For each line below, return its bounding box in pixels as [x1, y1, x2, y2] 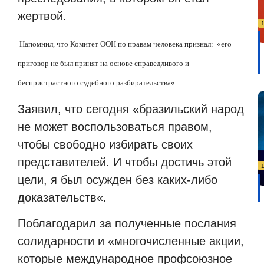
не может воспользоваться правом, [18, 120, 212, 133]
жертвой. [18, 9, 67, 23]
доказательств [18, 190, 97, 204]
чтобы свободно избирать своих [18, 137, 193, 151]
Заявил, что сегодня [18, 102, 133, 115]
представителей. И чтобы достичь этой [18, 155, 232, 169]
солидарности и [18, 235, 108, 248]
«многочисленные [108, 235, 209, 248]
